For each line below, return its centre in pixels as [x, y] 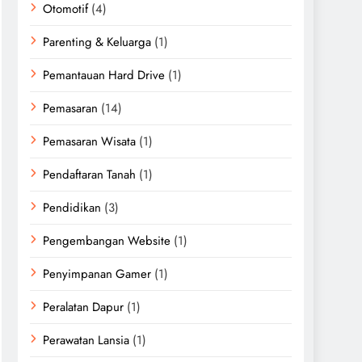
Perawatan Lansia [86, 340]
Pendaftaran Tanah [89, 175]
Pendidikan [72, 208]
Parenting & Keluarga [97, 42]
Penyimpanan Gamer [97, 274]
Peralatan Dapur [83, 307]
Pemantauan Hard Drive [104, 75]
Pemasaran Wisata [89, 141]
